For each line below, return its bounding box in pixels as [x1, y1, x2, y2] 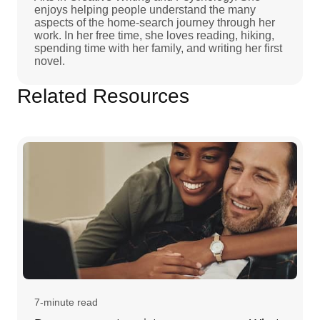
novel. [34, 54, 65, 67]
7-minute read [34, 296, 98, 308]
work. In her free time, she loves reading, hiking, [34, 29, 274, 41]
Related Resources [17, 84, 189, 107]
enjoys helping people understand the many [34, 3, 256, 16]
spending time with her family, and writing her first [34, 41, 282, 54]
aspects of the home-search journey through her [34, 16, 275, 29]
